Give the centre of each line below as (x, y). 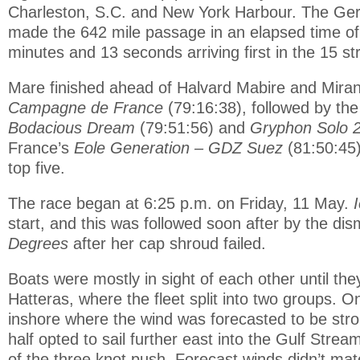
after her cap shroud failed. (170, 243)
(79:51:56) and (195, 127)
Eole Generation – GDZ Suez (181, 147)
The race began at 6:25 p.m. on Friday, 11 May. (181, 203)
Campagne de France (88, 107)
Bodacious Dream (74, 127)
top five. (37, 168)
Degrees (41, 243)
